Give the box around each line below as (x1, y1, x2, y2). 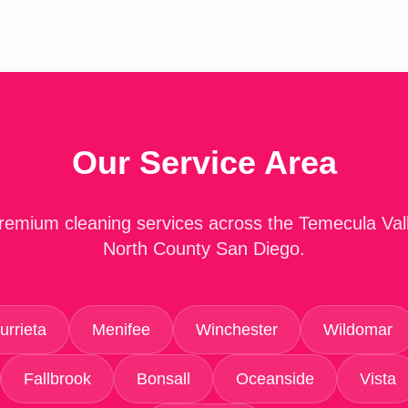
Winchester (196, 321, 278, 339)
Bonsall (137, 370, 190, 388)
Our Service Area (71, 144, 337, 181)
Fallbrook (24, 370, 91, 388)
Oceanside (236, 370, 314, 388)
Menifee (92, 321, 150, 339)
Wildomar (323, 321, 393, 339)
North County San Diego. (103, 239, 305, 259)
